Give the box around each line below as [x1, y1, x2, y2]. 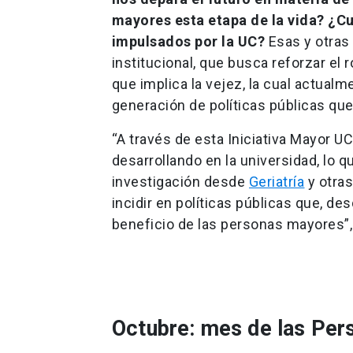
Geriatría [248, 173, 305, 190]
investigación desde [111, 173, 249, 190]
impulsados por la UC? [111, 32, 266, 50]
